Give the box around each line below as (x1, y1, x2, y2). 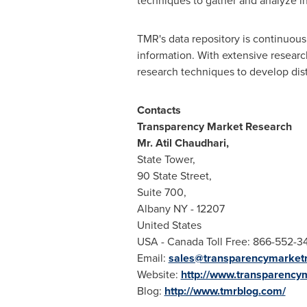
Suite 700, (136, 184, 186, 200)
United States (136, 217, 201, 233)
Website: (136, 267, 181, 282)
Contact (136, 102, 175, 118)
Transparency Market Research (136, 119, 292, 134)
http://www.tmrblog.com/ (164, 283, 286, 299)
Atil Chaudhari (155, 135, 226, 151)
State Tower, (136, 151, 195, 167)
